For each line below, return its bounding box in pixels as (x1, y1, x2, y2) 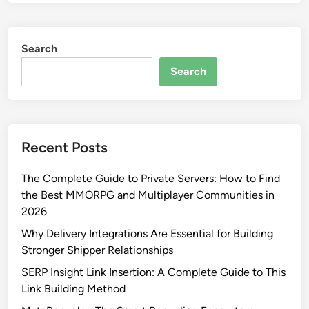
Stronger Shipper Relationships (21, 243, 174, 257)
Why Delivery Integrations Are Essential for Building (21, 227, 274, 241)
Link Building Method (21, 282, 126, 296)
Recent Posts (21, 139, 108, 157)
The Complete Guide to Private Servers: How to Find (21, 172, 281, 186)
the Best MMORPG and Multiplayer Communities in (21, 188, 275, 202)
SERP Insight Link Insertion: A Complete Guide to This (21, 266, 286, 279)
